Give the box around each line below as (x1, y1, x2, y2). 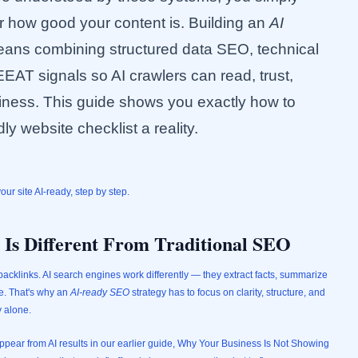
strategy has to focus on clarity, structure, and (129, 287, 325, 298)
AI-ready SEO (70, 287, 129, 298)
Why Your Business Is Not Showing (177, 338, 329, 349)
